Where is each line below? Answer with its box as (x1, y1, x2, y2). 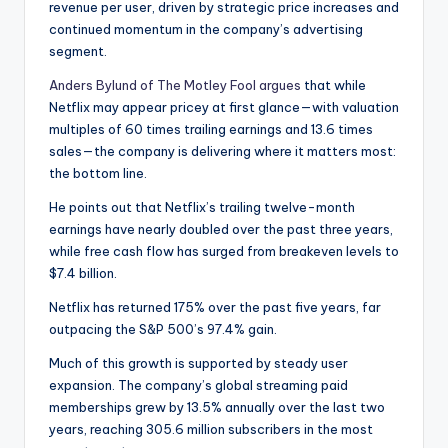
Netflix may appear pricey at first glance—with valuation (49, 99, 399, 116)
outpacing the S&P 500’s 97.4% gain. (49, 321, 277, 338)
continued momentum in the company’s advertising (49, 21, 363, 38)
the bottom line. (49, 165, 147, 182)
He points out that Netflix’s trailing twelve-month (49, 199, 355, 216)
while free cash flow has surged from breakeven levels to (49, 243, 399, 260)
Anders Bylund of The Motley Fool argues (49, 77, 301, 94)
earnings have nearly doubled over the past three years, (49, 221, 393, 238)
